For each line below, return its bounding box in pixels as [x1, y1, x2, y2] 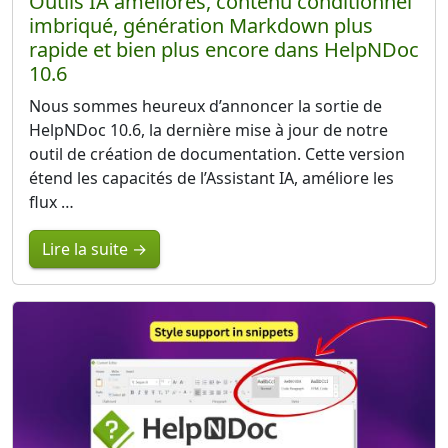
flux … [29, 190, 74, 213]
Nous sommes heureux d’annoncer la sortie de [29, 94, 382, 117]
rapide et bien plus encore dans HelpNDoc [29, 35, 419, 63]
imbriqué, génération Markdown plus [29, 11, 373, 39]
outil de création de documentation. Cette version [29, 142, 405, 165]
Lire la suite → [42, 237, 147, 260]
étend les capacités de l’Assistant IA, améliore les [29, 166, 394, 189]
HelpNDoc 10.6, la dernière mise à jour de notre [29, 118, 388, 141]
